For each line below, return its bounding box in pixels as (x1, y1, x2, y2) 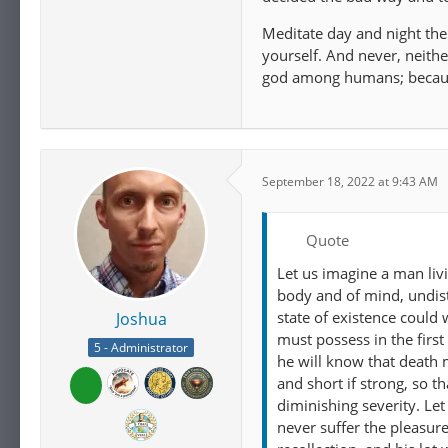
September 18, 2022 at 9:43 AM (262, 172, 438, 190)
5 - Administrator (94, 339, 188, 357)
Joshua (115, 308, 167, 330)
